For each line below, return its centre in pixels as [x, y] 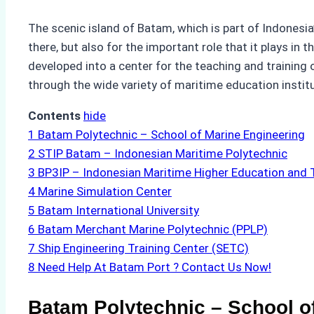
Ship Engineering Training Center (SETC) [143, 248]
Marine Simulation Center [105, 192]
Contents [54, 116]
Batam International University [118, 211]
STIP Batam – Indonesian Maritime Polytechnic [163, 154]
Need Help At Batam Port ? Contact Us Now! [155, 267]
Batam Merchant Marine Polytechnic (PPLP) [153, 230]
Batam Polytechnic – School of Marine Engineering [171, 135]
